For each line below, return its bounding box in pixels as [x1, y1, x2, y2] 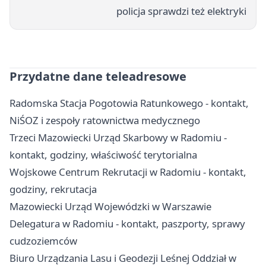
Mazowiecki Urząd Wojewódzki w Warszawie [9, 199, 211, 213]
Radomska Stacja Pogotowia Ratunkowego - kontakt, [9, 96, 249, 110]
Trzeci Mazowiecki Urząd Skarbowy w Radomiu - [9, 130, 227, 144]
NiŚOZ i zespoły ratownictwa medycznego [9, 113, 200, 127]
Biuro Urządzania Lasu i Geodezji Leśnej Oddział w [9, 251, 236, 265]
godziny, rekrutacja [9, 182, 97, 196]
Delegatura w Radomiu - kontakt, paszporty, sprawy [9, 216, 245, 230]
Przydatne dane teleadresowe [9, 68, 186, 84]
